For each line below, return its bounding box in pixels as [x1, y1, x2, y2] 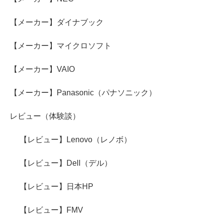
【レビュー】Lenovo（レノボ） [20, 135, 131, 144]
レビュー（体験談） [10, 111, 80, 120]
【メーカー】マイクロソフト [10, 41, 111, 50]
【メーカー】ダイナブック [10, 18, 104, 26]
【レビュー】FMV [20, 205, 83, 214]
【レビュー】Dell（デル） [20, 158, 112, 167]
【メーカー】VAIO [10, 65, 75, 73]
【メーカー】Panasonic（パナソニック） [10, 88, 156, 97]
